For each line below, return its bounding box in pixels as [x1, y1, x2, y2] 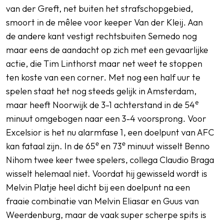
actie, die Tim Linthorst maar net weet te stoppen [6, 57, 202, 69]
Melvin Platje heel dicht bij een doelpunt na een [6, 181, 190, 193]
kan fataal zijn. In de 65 [6, 140, 95, 152]
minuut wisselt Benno [125, 140, 210, 152]
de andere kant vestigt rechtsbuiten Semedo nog [6, 30, 197, 42]
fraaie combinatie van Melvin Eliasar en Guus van [6, 195, 199, 207]
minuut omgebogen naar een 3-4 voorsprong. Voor [6, 112, 206, 124]
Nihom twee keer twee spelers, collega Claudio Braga [6, 154, 214, 165]
